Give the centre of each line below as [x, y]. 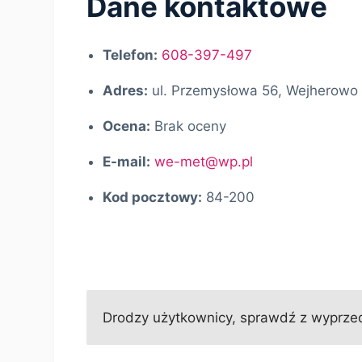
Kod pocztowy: [153, 198]
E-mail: [127, 162]
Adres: [126, 91]
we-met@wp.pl [204, 162]
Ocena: [127, 126]
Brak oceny [191, 126]
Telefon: [130, 55]
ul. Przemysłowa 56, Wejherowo [255, 91]
